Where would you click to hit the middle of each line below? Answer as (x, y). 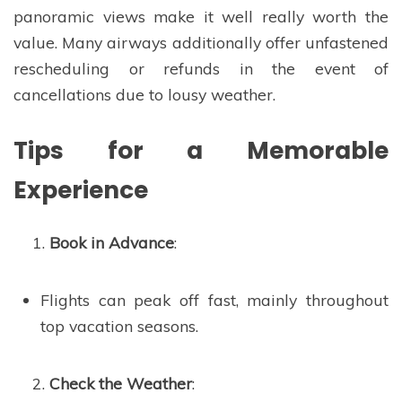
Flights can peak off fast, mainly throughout (214, 300)
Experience (81, 190)
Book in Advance (112, 242)
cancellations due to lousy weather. (144, 94)
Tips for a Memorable (201, 151)
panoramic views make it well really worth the (201, 16)
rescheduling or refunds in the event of (201, 68)
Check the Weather (121, 384)
